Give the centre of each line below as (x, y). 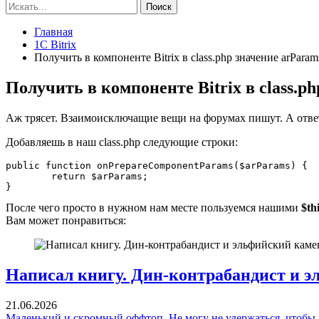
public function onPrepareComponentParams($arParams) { (157, 165)
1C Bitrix (55, 45)
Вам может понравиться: (66, 220)
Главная (53, 32)
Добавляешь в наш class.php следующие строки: (122, 142)
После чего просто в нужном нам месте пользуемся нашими (153, 207)
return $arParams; (28, 176)
